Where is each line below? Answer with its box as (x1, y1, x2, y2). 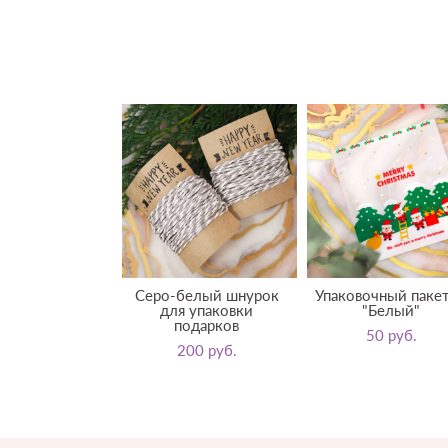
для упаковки (160, 301, 253, 320)
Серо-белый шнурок (134, 286, 279, 305)
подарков (174, 316, 239, 335)
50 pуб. (365, 326, 417, 345)
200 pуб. (176, 341, 237, 360)
